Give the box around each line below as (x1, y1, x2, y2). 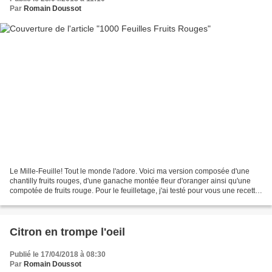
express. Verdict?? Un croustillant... (10, 195, 125, 205)
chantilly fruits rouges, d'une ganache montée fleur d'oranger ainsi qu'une (10, 176, 251, 185)
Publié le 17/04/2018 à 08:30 (10, 250, 106, 259)
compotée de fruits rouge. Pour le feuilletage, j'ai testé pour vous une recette (10, 186, 259, 195)
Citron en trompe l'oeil (10, 225, 125, 238)
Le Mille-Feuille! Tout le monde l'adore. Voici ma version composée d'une (10, 166, 250, 175)
